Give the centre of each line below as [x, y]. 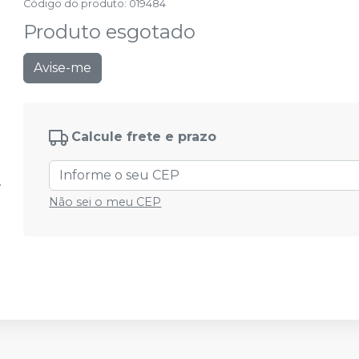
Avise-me [63, 68]
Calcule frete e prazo [144, 137]
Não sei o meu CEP [105, 202]
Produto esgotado [110, 32]
